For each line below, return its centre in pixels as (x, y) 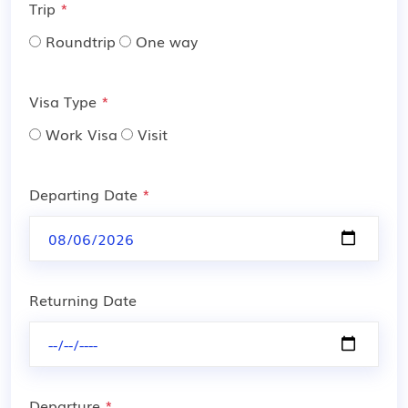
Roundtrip (81, 41)
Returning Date (83, 299)
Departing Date (86, 194)
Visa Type (65, 101)
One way (167, 41)
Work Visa (82, 133)
